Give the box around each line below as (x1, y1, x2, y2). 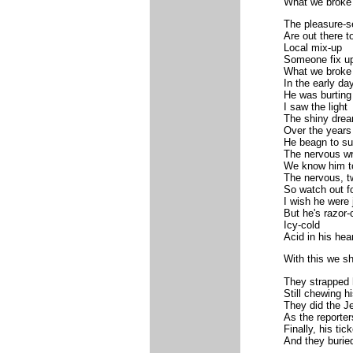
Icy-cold (283, 219, 320, 232)
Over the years (283, 124, 351, 137)
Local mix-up (283, 42, 342, 54)
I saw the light (283, 101, 347, 113)
